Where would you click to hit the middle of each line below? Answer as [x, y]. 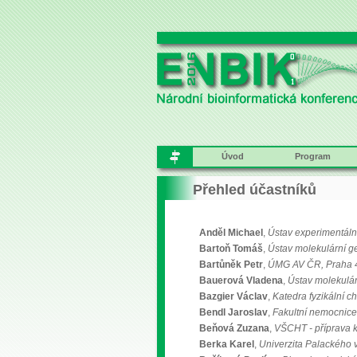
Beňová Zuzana [234, 328]
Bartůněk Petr [231, 265]
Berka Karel [227, 344]
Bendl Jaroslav [233, 312]
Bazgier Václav [233, 296]
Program [312, 156]
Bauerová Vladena [241, 280]
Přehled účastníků [255, 190]
